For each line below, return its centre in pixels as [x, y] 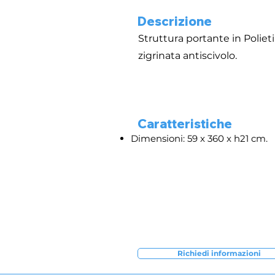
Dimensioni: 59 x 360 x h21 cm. [199, 138]
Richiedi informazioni [219, 253]
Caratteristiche [185, 124]
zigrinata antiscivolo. [188, 56]
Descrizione [175, 21]
